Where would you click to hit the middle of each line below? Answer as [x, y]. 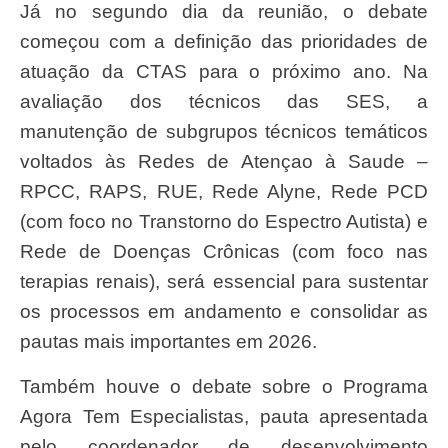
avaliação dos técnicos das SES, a [224, 102]
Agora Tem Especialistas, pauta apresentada [224, 416]
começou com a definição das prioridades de [224, 42]
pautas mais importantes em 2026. [171, 342]
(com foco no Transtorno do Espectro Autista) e [224, 222]
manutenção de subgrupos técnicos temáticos [224, 132]
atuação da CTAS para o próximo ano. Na [224, 72]
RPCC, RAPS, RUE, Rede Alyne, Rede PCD [224, 192]
